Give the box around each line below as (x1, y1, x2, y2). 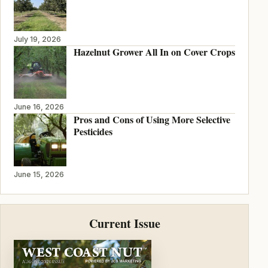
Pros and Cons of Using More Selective (73, 112, 230, 126)
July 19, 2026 (13, 34, 61, 44)
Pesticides (73, 124, 112, 138)
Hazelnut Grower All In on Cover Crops (73, 44, 235, 59)
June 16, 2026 (13, 102, 64, 111)
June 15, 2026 (13, 169, 64, 179)
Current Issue (89, 215, 160, 233)
